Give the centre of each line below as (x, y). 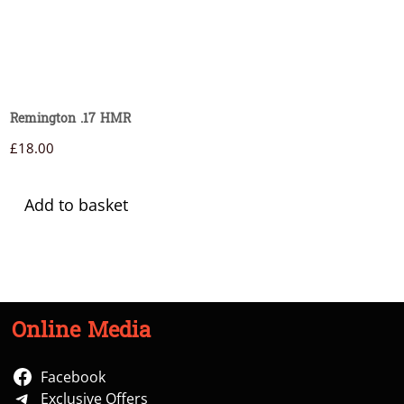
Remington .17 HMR (70, 120)
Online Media (82, 333)
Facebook (73, 377)
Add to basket (76, 205)
